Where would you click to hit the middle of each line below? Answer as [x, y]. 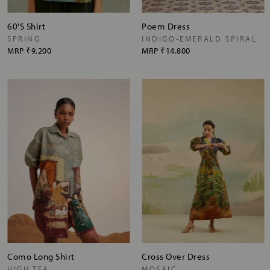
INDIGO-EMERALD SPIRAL [199, 38]
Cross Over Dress [176, 256]
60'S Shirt [26, 26]
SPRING [24, 38]
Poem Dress [166, 26]
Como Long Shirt [41, 256]
